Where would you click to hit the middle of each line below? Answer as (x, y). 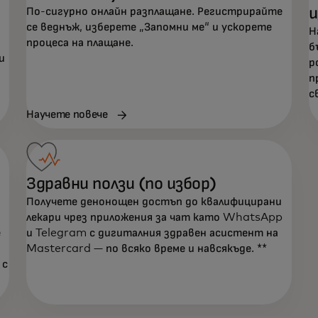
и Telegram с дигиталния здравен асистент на (153, 233)
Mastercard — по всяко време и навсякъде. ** (147, 249)
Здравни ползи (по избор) (121, 184)
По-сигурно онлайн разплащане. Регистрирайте (155, 11)
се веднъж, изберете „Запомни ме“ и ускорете (149, 27)
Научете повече (67, 115)
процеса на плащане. (80, 42)
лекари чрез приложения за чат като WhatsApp (155, 218)
